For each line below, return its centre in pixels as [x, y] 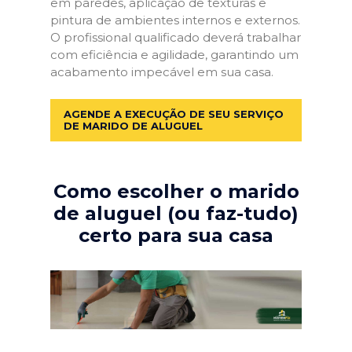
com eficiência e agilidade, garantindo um [174, 55]
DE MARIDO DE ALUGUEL [133, 125]
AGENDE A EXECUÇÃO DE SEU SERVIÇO [174, 114]
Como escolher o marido [176, 191]
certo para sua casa [176, 235]
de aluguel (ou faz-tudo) [176, 213]
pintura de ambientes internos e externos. [175, 20]
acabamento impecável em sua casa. [162, 72]
